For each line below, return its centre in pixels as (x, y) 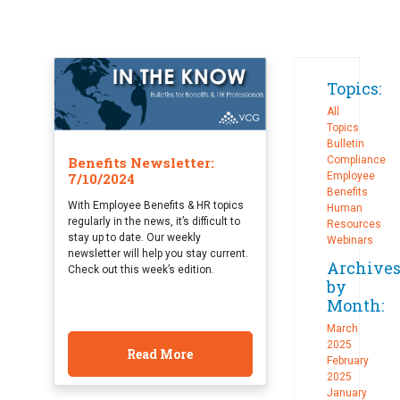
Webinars (350, 241)
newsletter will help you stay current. (158, 254)
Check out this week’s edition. (141, 270)
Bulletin (345, 144)
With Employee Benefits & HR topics (155, 206)
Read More (160, 354)
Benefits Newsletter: (141, 163)
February (347, 361)
